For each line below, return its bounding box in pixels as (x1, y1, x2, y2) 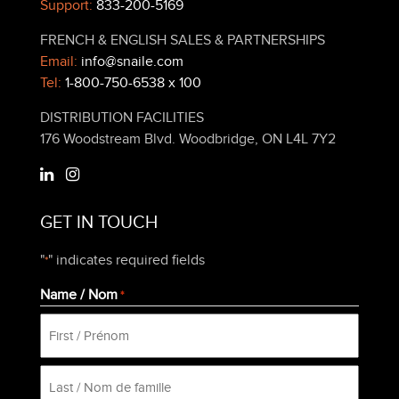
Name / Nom (40, 286, 118, 305)
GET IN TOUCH (40, 212, 158, 234)
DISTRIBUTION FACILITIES (40, 109, 204, 127)
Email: (40, 53, 81, 71)
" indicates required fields (48, 251, 205, 270)
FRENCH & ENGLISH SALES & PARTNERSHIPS (40, 31, 325, 50)
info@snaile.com (81, 53, 183, 71)
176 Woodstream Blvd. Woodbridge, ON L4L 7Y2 (40, 130, 336, 149)
